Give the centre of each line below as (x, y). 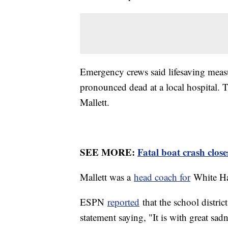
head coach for (162, 177)
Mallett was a (107, 177)
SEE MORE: (109, 152)
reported (123, 202)
